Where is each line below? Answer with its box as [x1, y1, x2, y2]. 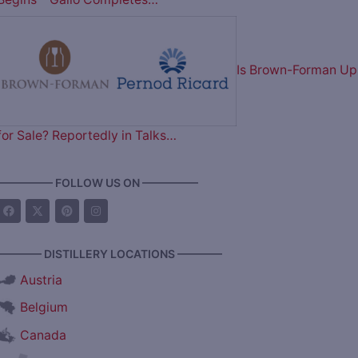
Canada [19, 328, 66, 344]
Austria [19, 272, 62, 288]
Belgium [19, 300, 68, 316]
